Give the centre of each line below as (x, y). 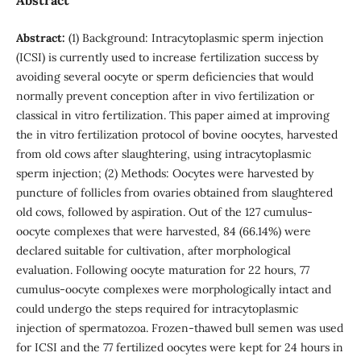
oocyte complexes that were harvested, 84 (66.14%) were (163, 231)
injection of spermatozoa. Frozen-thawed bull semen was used (179, 328)
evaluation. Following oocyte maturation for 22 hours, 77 (162, 270)
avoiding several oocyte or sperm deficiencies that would (164, 76)
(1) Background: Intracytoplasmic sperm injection (196, 37)
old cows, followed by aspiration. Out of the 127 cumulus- (164, 212)
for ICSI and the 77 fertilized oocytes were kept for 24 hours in (179, 347)
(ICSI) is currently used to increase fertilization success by (167, 57)
